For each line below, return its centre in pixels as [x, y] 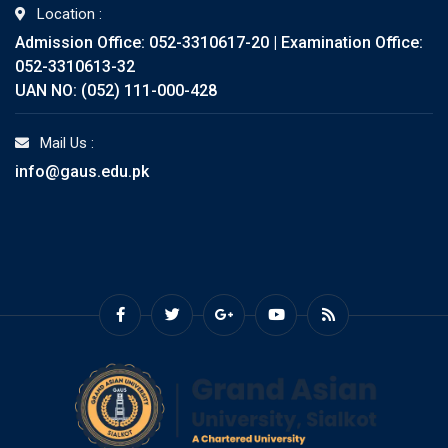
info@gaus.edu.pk [82, 171]
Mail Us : [67, 142]
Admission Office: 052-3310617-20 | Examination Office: [219, 42]
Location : [69, 13]
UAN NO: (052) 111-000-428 [116, 90]
